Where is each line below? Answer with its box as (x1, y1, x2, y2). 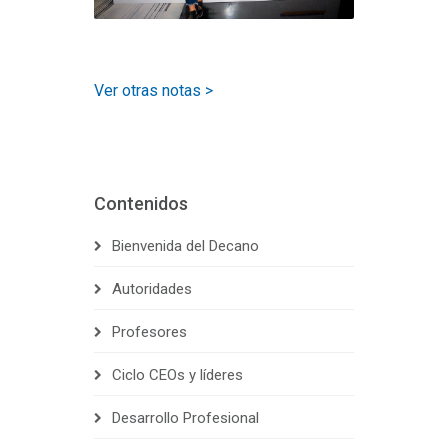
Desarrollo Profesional (112, 409, 259, 428)
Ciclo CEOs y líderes (112, 366, 243, 385)
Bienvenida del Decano (112, 237, 259, 256)
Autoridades (112, 280, 192, 299)
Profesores (112, 323, 187, 342)
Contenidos (94, 193, 188, 215)
